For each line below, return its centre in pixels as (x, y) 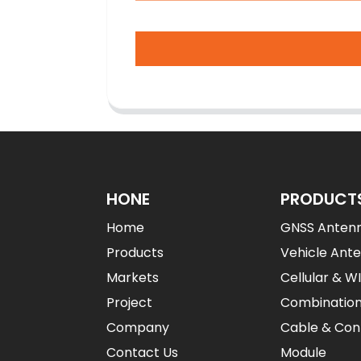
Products (135, 252)
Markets (133, 277)
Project (129, 302)
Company (138, 327)
